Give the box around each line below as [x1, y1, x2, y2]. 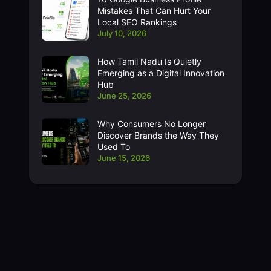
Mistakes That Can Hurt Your [97, 5, 211, 16]
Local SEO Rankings [97, 17, 177, 28]
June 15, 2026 [97, 153, 150, 163]
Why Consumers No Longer [97, 119, 206, 129]
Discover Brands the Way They [97, 130, 219, 141]
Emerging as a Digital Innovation [97, 68, 224, 79]
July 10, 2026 [97, 28, 146, 39]
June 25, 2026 [97, 91, 151, 101]
